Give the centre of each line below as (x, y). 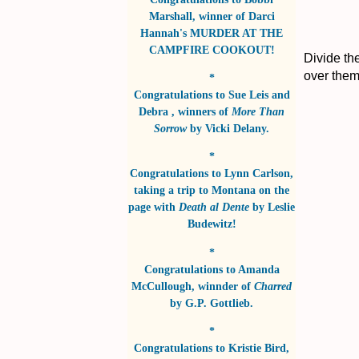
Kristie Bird (257, 347)
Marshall (170, 16)
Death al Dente (214, 207)
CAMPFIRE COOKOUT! (212, 49)
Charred (273, 286)
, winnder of (223, 286)
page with (153, 207)
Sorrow (170, 128)
